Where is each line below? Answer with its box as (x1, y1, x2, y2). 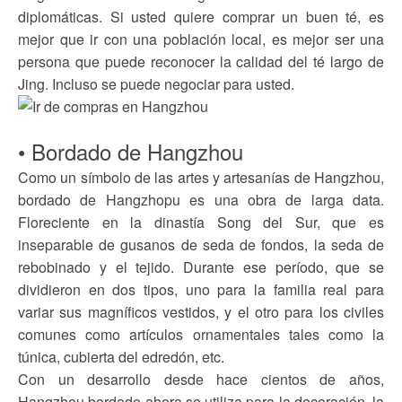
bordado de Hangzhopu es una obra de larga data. (18, 189, 384, 210)
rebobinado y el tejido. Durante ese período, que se (18, 257, 384, 277)
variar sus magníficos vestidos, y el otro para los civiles (18, 301, 384, 322)
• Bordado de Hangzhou (18, 135, 243, 167)
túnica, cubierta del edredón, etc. (18, 346, 224, 367)
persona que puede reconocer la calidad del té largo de (18, 51, 384, 72)
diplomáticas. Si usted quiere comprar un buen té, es (18, 6, 384, 27)
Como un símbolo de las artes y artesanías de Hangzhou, (18, 167, 384, 188)
